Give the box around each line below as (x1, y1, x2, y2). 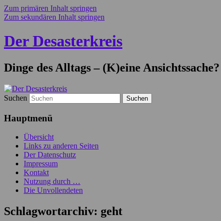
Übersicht (24, 133, 54, 142)
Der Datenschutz (24, 150, 76, 159)
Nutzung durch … (24, 177, 80, 186)
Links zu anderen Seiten (24, 142, 99, 150)
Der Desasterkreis (4, 32, 122, 50)
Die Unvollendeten (24, 186, 83, 195)
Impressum (24, 159, 58, 168)
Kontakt (24, 168, 49, 177)
